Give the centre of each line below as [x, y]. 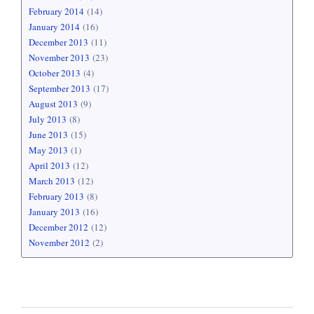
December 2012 [59, 227]
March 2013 [52, 181]
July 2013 [48, 120]
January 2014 [54, 27]
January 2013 [54, 212]
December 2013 [59, 42]
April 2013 [49, 166]
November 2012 [59, 243]
